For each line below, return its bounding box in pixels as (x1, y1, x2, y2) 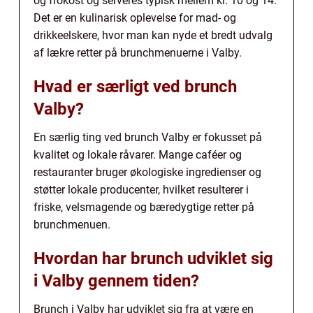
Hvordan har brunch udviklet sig (34, 248, 273, 268)
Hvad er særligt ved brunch (34, 76, 237, 96)
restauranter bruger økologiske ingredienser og (34, 165, 261, 179)
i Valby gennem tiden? (34, 270, 199, 291)
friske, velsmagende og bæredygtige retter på (34, 200, 254, 214)
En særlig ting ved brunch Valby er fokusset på (34, 130, 262, 144)
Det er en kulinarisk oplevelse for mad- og (34, 10, 236, 24)
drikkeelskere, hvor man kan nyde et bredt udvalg (34, 28, 272, 42)
